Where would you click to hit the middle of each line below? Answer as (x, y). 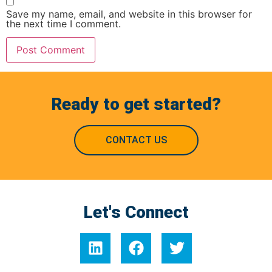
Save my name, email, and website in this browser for (129, 14)
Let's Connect (136, 212)
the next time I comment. (63, 24)
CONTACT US (136, 140)
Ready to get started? (136, 104)
